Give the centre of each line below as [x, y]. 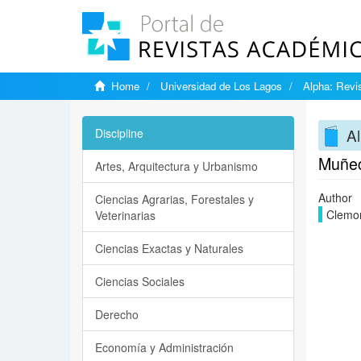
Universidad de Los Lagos [221, 86]
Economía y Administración [164, 347]
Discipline [119, 133]
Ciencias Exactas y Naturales [169, 248]
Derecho [117, 314]
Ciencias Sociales [140, 281]
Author [335, 197]
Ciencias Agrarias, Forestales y [174, 199]
